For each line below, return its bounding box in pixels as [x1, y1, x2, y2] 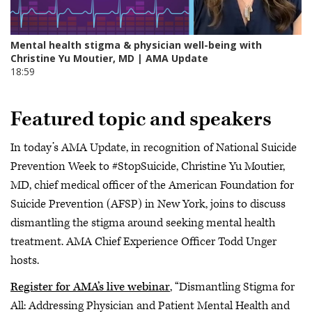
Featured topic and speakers [10, 106, 272, 132]
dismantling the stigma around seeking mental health [10, 215, 275, 231]
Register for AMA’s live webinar [10, 279, 170, 295]
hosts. [10, 253, 39, 269]
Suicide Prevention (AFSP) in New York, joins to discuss [10, 196, 286, 212]
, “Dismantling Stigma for [170, 279, 295, 295]
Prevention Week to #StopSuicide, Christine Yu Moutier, [10, 159, 285, 175]
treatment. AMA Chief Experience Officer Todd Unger [10, 234, 276, 250]
